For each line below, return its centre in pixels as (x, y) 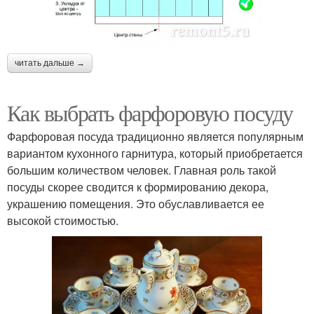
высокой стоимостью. (63, 220)
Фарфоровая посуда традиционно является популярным (155, 136)
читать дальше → (50, 63)
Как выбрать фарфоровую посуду (150, 112)
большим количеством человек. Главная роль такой (142, 170)
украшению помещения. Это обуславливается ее (136, 203)
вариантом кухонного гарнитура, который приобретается (155, 153)
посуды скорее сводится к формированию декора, (138, 186)
